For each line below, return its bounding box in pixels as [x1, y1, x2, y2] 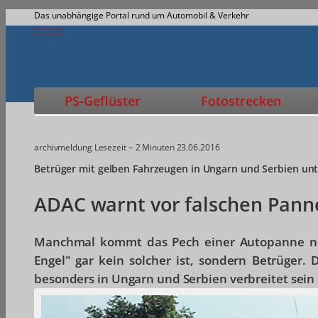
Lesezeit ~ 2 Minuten [94, 141, 175, 153]
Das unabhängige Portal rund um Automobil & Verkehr [34, 9, 249, 21]
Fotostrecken [200, 92, 281, 109]
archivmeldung [34, 141, 92, 153]
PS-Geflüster [64, 92, 141, 109]
